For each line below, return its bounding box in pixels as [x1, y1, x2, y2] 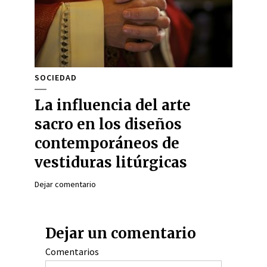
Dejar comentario [35, 179, 96, 190]
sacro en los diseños [35, 115, 182, 133]
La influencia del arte [35, 96, 191, 114]
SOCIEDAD [35, 72, 77, 83]
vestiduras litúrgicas [35, 153, 187, 172]
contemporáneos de [35, 134, 179, 153]
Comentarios [45, 246, 99, 257]
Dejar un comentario [45, 224, 196, 243]
